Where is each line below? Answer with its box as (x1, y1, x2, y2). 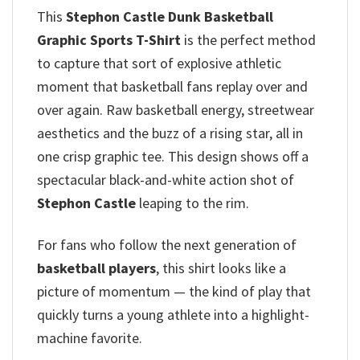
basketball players (37, 259, 156, 278)
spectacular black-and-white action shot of (37, 170, 294, 189)
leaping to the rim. (136, 193, 249, 212)
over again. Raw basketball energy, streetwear (37, 100, 314, 119)
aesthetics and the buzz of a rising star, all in (37, 123, 303, 142)
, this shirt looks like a (156, 259, 286, 278)
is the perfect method (181, 30, 316, 49)
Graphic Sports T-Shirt (37, 30, 181, 49)
